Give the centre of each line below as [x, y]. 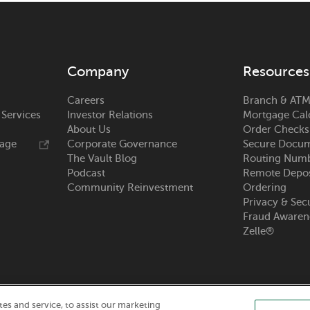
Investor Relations [110, 115]
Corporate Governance [122, 144]
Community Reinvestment [130, 188]
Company [98, 72]
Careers [85, 101]
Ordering [265, 188]
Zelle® [259, 231]
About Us [89, 130]
